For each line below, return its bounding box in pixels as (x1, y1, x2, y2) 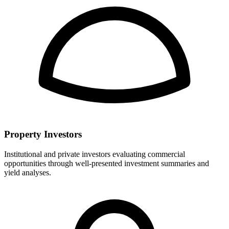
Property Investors (4, 128, 82, 140)
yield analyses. (4, 168, 51, 177)
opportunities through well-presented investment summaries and (4, 158, 209, 168)
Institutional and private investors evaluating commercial (4, 149, 185, 158)
